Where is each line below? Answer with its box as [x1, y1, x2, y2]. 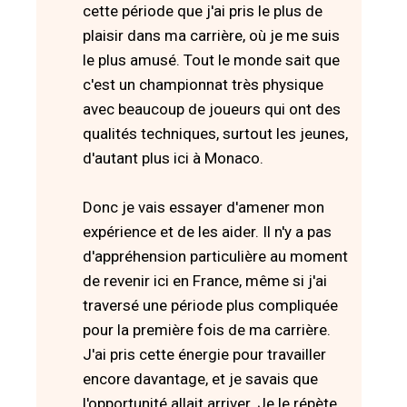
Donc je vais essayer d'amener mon [83, 197, 324, 216]
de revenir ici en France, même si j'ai [83, 271, 327, 290]
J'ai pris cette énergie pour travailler [83, 344, 326, 363]
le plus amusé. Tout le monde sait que [83, 50, 340, 69]
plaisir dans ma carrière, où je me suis [83, 25, 340, 45]
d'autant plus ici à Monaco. [83, 148, 263, 167]
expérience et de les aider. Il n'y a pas [83, 222, 332, 241]
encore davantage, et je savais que [83, 369, 318, 388]
